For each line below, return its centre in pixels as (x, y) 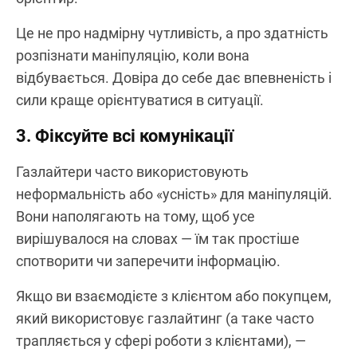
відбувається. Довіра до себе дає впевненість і (174, 77)
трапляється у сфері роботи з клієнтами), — (161, 340)
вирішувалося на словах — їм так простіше (158, 238)
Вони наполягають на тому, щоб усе (135, 216)
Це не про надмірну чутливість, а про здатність (172, 33)
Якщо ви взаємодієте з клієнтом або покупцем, (174, 296)
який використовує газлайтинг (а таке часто (165, 318)
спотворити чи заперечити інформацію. (148, 261)
